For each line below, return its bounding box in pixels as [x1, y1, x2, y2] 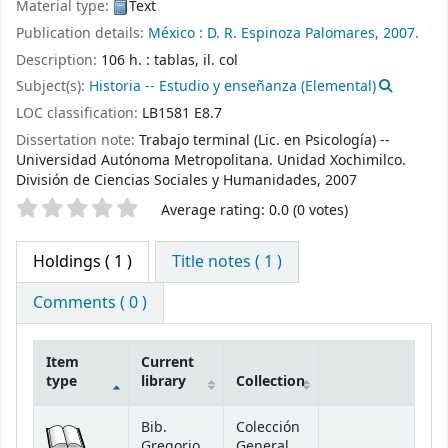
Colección [236, 416, 300, 438]
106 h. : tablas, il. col [101, 49, 238, 71]
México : [148, 22, 203, 44]
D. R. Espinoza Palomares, [207, 22, 379, 44]
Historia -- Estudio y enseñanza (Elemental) [89, 76, 376, 98]
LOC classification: [16, 103, 142, 125]
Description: [16, 49, 101, 71]
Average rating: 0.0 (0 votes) [161, 199, 348, 221]
